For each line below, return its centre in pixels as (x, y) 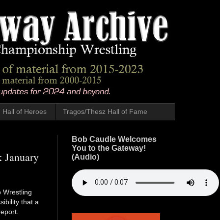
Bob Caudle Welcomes (114, 139)
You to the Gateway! (109, 148)
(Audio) (85, 157)
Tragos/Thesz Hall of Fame (105, 112)
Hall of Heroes (24, 112)
